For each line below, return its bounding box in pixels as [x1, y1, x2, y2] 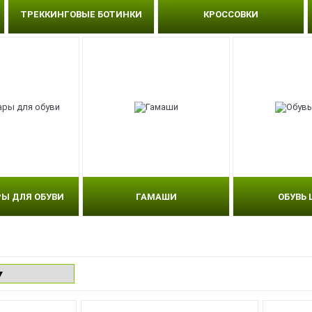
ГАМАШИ [135, 191, 177, 202]
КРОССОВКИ [203, 8, 259, 19]
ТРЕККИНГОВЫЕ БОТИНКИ [19, 8, 142, 19]
